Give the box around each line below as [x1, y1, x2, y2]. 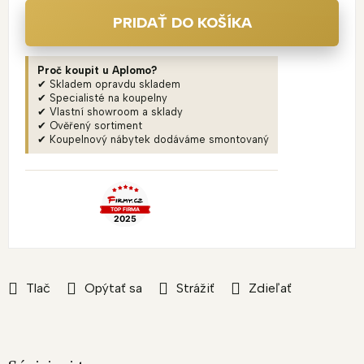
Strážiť [176, 280, 214, 297]
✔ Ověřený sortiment [37, 119, 142, 132]
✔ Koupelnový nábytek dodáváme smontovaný [37, 133, 269, 146]
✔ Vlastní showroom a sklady [37, 106, 183, 119]
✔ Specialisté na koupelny [37, 92, 167, 105]
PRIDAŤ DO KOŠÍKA [112, 14, 252, 32]
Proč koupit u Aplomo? [37, 64, 157, 77]
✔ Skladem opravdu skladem [37, 78, 180, 91]
